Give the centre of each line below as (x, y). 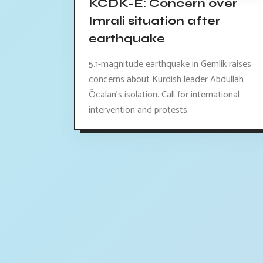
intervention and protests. (139, 110)
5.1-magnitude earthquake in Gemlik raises (170, 64)
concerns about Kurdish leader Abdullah (166, 79)
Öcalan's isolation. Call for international (164, 95)
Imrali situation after (154, 21)
